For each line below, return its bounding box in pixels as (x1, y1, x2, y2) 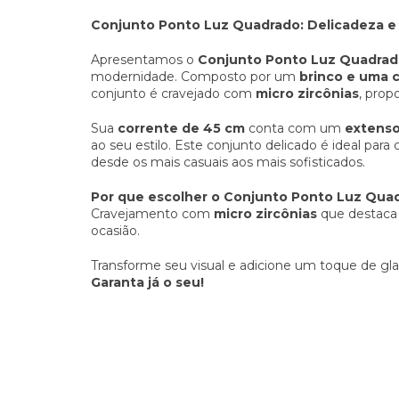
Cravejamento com (91, 206, 214, 223)
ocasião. (91, 223, 140, 240)
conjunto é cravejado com (91, 85, 256, 102)
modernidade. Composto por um (91, 69, 299, 85)
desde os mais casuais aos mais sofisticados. (91, 154, 365, 171)
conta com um (245, 120, 345, 137)
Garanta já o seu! (91, 274, 204, 291)
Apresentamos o (91, 52, 198, 69)
